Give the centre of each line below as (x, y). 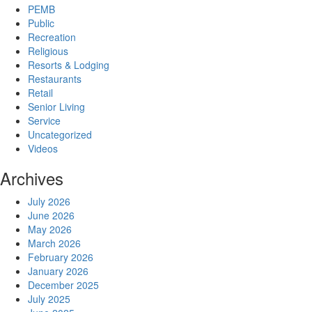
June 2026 (51, 215)
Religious (48, 50)
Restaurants (55, 78)
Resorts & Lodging (69, 64)
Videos (43, 148)
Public (41, 23)
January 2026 (58, 271)
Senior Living (56, 106)
